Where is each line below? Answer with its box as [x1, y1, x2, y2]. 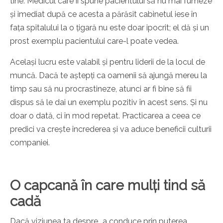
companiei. [10, 138, 50, 148]
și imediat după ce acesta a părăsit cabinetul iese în [10, 9, 197, 19]
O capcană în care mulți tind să [10, 177, 205, 194]
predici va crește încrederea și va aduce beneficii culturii [10, 124, 212, 134]
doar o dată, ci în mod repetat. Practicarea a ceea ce [10, 111, 201, 121]
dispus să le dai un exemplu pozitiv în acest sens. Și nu [10, 98, 208, 108]
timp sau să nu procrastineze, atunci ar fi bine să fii [10, 84, 192, 94]
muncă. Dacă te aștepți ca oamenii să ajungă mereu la [10, 71, 207, 81]
